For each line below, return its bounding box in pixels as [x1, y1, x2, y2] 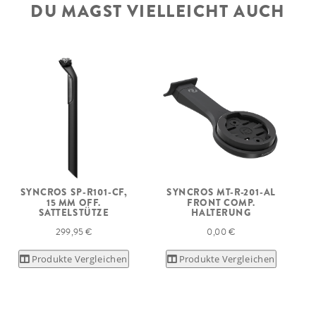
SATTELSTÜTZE [38, 205, 109, 219]
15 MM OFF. [47, 195, 101, 209]
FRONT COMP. [187, 195, 255, 209]
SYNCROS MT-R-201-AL [166, 186, 276, 200]
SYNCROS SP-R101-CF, [20, 186, 128, 200]
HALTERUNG [190, 205, 252, 219]
